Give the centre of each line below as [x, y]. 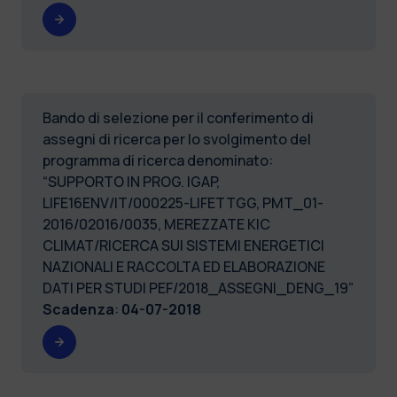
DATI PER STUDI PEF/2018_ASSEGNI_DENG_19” [198, 288]
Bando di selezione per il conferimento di [178, 117]
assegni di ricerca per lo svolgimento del [177, 139]
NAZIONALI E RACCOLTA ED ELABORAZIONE [184, 266]
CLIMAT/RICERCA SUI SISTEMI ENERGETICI [183, 245]
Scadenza [78, 309]
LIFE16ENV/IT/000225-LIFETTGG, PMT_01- [183, 202]
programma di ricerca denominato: [158, 160]
